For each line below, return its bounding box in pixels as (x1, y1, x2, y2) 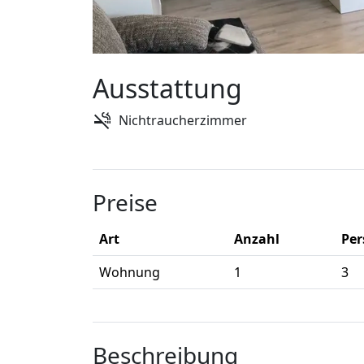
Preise (93, 187, 158, 219)
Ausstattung (93, 71, 242, 106)
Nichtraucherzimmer (119, 111, 247, 130)
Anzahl (234, 230, 279, 249)
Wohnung (99, 263, 160, 282)
